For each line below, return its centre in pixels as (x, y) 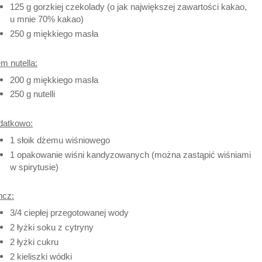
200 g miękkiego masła (54, 80)
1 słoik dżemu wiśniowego (60, 140)
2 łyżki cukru (34, 242)
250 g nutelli (32, 94)
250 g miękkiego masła (54, 34)
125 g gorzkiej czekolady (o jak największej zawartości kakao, (128, 7)
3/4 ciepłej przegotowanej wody (69, 213)
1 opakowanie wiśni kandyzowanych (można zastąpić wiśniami (130, 154)
